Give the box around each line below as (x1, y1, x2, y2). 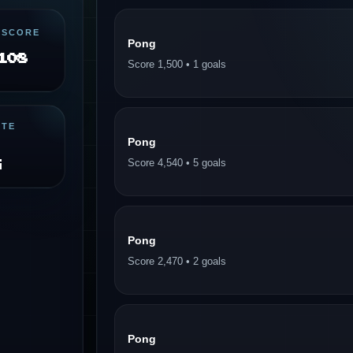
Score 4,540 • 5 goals (127, 156, 226, 169)
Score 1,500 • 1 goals (127, 58, 226, 70)
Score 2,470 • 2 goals (127, 255, 226, 267)
